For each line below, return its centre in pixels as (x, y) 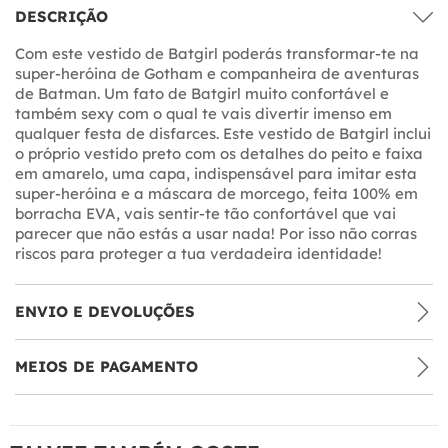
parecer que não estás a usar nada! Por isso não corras (216, 233)
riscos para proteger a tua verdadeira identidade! (198, 253)
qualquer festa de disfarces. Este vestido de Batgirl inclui (223, 133)
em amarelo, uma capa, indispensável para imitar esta (216, 173)
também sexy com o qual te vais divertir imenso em (203, 113)
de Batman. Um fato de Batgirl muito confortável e (202, 93)
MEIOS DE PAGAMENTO (106, 366)
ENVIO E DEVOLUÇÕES (105, 311)
